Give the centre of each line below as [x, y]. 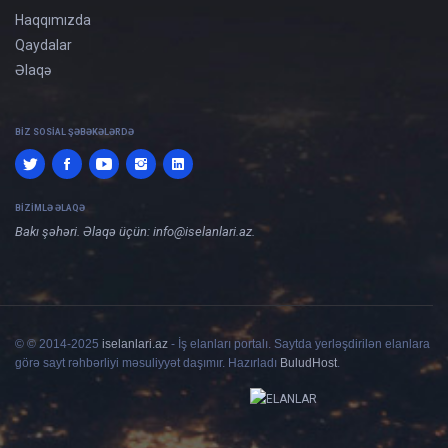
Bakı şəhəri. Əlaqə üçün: [84, 231]
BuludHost [308, 363]
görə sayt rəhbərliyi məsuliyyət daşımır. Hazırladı [147, 363]
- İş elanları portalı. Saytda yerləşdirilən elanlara [299, 344]
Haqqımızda [53, 20]
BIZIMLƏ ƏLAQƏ [50, 208]
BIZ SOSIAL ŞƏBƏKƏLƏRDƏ [74, 132]
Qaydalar [43, 45]
